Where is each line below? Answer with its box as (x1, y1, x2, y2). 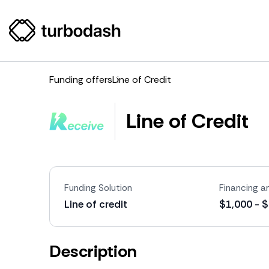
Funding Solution (64, 182, 132, 194)
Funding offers (49, 73, 112, 86)
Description (49, 240, 137, 262)
